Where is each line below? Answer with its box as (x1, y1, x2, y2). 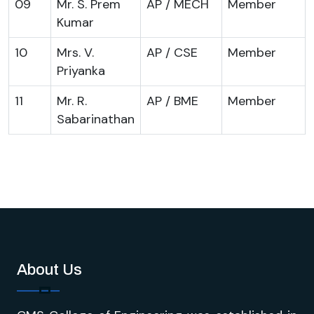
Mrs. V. (57, 43, 94, 61)
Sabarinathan (57, 110, 135, 128)
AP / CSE (146, 43, 198, 61)
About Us (17, 261, 82, 278)
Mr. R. (57, 92, 87, 109)
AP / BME (146, 92, 198, 109)
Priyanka (57, 62, 105, 79)
